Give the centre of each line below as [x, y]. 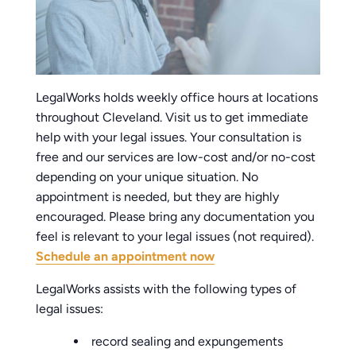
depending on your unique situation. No [147, 176]
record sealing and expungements [188, 341]
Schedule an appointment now [126, 256]
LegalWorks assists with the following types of [166, 288]
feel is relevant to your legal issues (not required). [175, 236]
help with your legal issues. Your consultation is [169, 137]
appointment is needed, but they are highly [158, 196]
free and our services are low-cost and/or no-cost [176, 157]
